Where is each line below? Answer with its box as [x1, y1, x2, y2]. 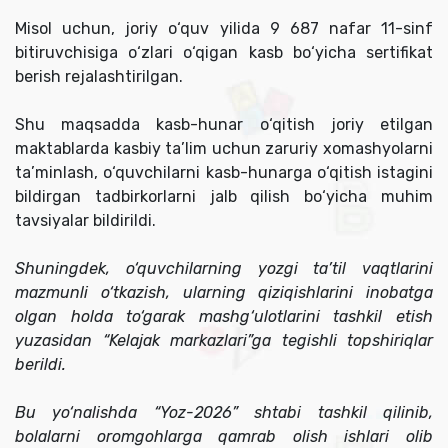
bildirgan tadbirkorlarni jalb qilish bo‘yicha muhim [15, 187, 433, 207]
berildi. [15, 355, 66, 375]
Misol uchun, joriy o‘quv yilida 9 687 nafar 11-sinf [15, 19, 433, 39]
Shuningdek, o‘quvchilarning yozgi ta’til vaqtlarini [15, 259, 433, 279]
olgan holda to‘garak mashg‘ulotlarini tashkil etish [15, 307, 433, 327]
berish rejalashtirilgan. [15, 67, 183, 87]
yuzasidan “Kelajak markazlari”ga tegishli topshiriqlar [15, 331, 433, 351]
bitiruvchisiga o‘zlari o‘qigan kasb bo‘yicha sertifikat [15, 43, 433, 63]
